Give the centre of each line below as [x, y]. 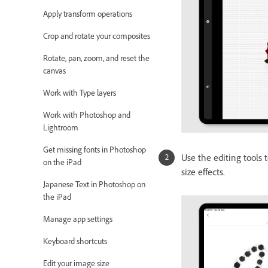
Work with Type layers [80, 93]
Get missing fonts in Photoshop [95, 150]
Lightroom [61, 128]
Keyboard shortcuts [75, 242]
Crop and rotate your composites [97, 36]
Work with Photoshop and [87, 115]
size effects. [204, 172]
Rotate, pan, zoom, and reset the [96, 59]
